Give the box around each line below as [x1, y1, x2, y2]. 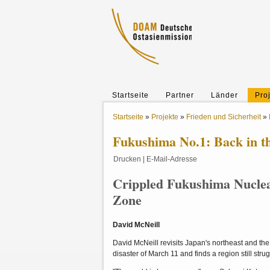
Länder [211, 91, 238, 99]
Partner [166, 91, 194, 99]
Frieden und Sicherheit [186, 113, 261, 121]
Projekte [151, 113, 178, 121]
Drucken [113, 155, 141, 163]
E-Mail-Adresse [146, 155, 197, 163]
